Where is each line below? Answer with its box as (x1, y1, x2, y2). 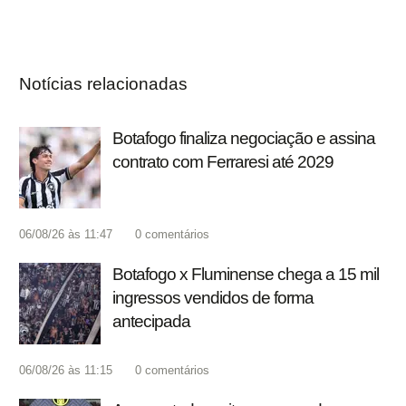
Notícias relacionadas (19, 74, 188, 94)
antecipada (112, 312, 190, 332)
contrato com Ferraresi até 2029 (112, 152, 333, 172)
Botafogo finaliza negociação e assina (112, 129, 375, 149)
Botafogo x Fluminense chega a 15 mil (112, 265, 379, 285)
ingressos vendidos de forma (112, 288, 314, 308)
